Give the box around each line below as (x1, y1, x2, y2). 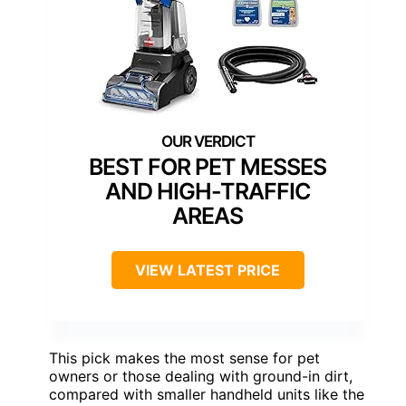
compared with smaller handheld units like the (49, 384, 364, 403)
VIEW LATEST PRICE (135, 260, 280, 279)
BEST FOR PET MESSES (89, 152, 326, 180)
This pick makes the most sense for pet (49, 348, 320, 367)
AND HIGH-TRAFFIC (104, 177, 311, 205)
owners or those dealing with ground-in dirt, (49, 366, 353, 385)
